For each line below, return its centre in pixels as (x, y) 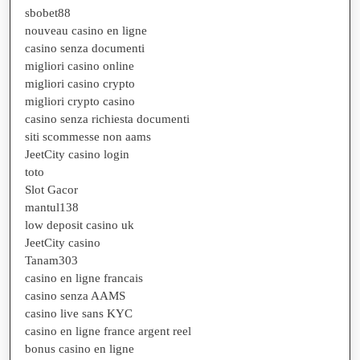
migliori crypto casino (80, 101)
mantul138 (52, 207)
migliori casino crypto (80, 83)
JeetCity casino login (77, 154)
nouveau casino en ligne (86, 30)
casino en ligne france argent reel (108, 331)
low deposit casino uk (80, 225)
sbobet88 (48, 12)
